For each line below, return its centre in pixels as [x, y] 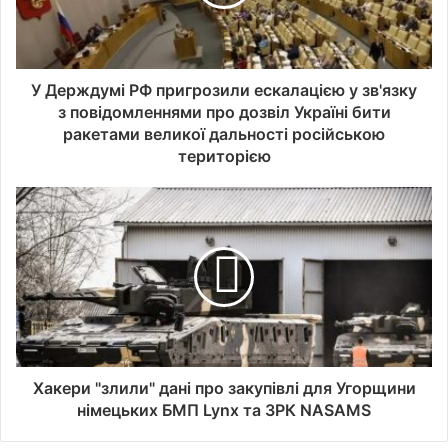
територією [224, 155]
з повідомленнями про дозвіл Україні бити [224, 111]
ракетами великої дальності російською [224, 133]
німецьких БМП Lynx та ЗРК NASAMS [224, 409]
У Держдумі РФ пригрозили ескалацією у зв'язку [224, 89]
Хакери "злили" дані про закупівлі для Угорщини [224, 387]
